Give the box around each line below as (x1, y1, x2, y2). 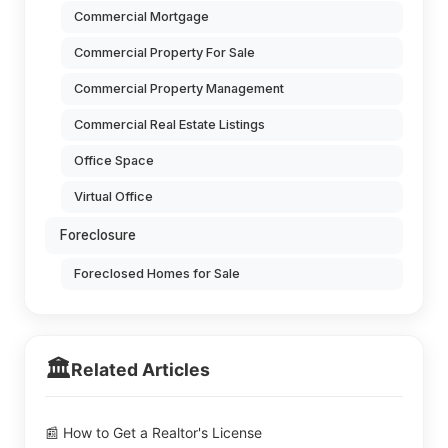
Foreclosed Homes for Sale (74, 266, 240, 282)
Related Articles (71, 359, 210, 381)
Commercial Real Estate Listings (74, 117, 265, 133)
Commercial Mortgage (74, 9, 209, 25)
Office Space (74, 153, 154, 169)
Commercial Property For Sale (74, 45, 255, 61)
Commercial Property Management (74, 81, 284, 97)
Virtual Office (74, 189, 153, 205)
